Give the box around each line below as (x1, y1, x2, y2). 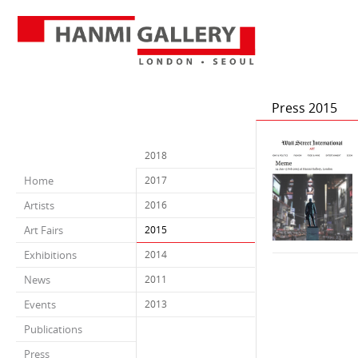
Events (24, 297, 56, 312)
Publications (24, 322, 82, 336)
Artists (24, 198, 54, 213)
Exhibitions (24, 248, 77, 262)
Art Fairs (24, 223, 63, 237)
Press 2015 (272, 99, 337, 117)
